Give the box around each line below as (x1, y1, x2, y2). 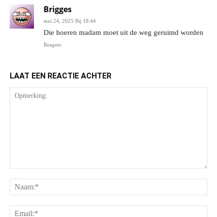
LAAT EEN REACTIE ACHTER (10, 71, 111, 80)
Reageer (44, 41, 62, 47)
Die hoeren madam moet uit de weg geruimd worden (44, 28, 203, 36)
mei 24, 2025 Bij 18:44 (44, 17, 96, 24)
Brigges (44, 3, 72, 15)
